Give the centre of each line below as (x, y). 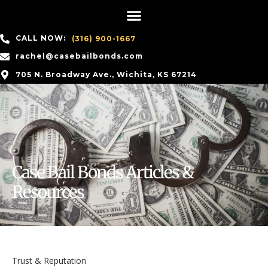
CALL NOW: (41, 38)
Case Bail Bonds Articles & (103, 172)
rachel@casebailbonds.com (79, 56)
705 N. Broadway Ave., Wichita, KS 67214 (106, 74)
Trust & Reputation (49, 260)
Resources (48, 192)
